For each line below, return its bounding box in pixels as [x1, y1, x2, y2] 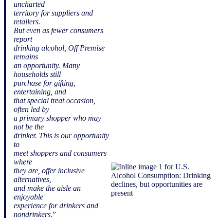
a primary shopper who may [14, 113, 101, 122]
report [14, 35, 32, 43]
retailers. [14, 17, 40, 26]
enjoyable [14, 192, 43, 201]
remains [14, 52, 38, 61]
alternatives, [14, 175, 51, 183]
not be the [14, 122, 44, 131]
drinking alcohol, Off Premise [14, 43, 105, 52]
